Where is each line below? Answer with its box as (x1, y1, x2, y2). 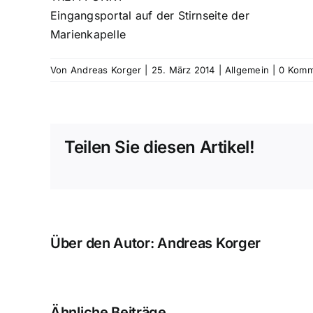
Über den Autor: (50, 234, 158, 252)
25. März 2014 (151, 64, 215, 75)
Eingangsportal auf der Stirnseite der (50, 8, 249, 22)
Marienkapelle (50, 27, 126, 41)
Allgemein (224, 64, 270, 75)
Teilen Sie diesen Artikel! (64, 136, 255, 157)
